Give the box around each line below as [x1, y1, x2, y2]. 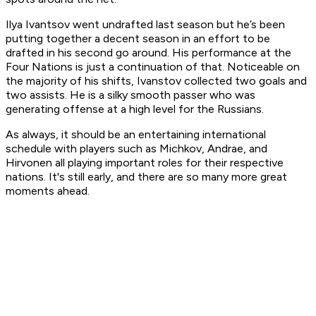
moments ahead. [6, 184, 92, 198]
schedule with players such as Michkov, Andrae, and [6, 142, 267, 156]
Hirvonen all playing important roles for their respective [6, 156, 284, 170]
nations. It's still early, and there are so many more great [6, 170, 287, 184]
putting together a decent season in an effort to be [6, 32, 270, 46]
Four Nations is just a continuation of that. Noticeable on [6, 60, 300, 74]
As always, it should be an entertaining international [6, 128, 266, 142]
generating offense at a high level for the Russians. [6, 102, 264, 116]
